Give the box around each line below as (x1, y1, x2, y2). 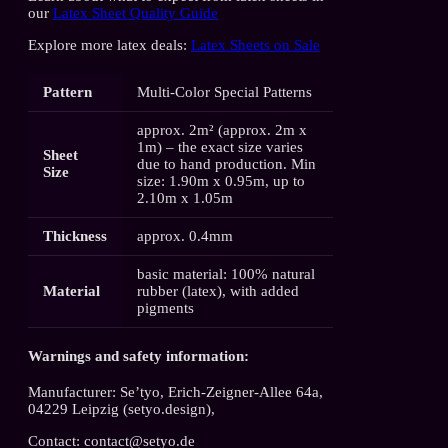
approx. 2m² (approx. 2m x (137, 121, 308, 138)
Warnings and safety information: (28, 347, 249, 364)
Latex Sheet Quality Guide (53, 4, 218, 21)
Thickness (43, 227, 108, 244)
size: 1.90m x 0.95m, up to (137, 172, 306, 189)
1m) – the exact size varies (137, 138, 304, 155)
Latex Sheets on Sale (191, 36, 320, 53)
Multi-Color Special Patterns (137, 83, 313, 100)
